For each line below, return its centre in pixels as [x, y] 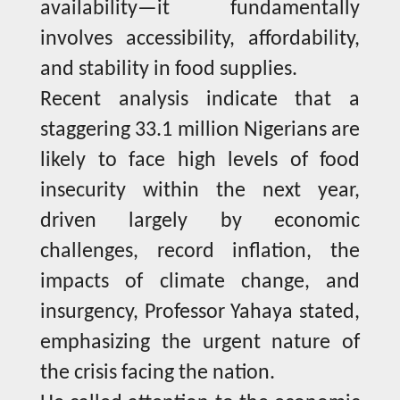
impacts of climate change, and [200, 283]
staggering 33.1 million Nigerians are [200, 131]
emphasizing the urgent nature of [200, 343]
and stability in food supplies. [169, 70]
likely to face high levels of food [200, 161]
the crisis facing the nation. [158, 374]
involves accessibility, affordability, [200, 40]
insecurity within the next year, [200, 192]
